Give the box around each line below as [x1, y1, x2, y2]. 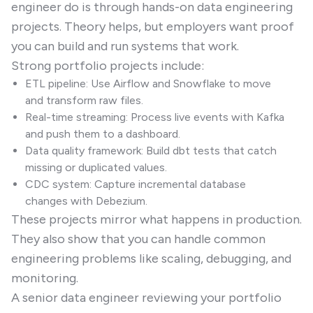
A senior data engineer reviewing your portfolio [11, 290, 282, 305]
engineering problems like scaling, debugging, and [11, 251, 291, 266]
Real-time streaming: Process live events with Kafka [25, 110, 284, 124]
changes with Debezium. [25, 194, 147, 208]
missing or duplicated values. [25, 161, 167, 174]
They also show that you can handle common [11, 231, 265, 247]
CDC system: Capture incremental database [25, 177, 246, 191]
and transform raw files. [25, 94, 143, 107]
